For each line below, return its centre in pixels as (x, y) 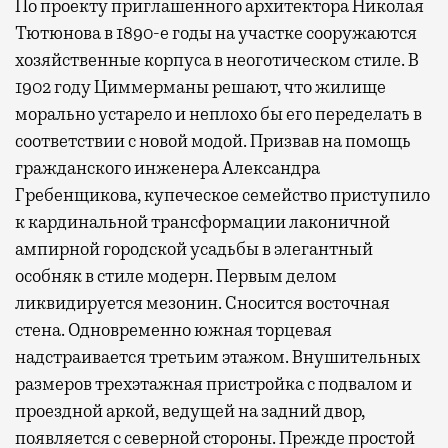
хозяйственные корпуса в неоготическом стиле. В (217, 60)
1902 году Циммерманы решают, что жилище (200, 87)
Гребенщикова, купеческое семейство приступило (222, 195)
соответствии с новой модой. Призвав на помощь (213, 141)
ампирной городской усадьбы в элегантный (194, 249)
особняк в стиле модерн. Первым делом (176, 276)
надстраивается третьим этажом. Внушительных (217, 357)
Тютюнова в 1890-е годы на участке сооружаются (216, 33)
